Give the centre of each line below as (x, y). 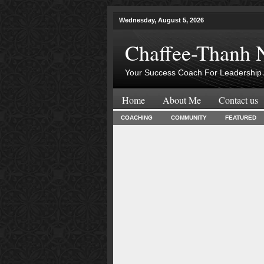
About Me (182, 100)
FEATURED (241, 118)
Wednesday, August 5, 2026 (161, 20)
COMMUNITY (189, 118)
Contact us (238, 100)
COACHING (137, 118)
